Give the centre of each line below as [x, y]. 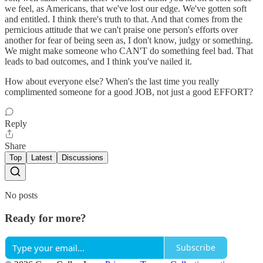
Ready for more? [45, 218]
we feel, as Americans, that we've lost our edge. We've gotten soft [126, 9]
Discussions [82, 158]
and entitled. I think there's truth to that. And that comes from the [124, 19]
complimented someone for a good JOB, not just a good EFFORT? [129, 92]
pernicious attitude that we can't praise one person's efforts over [121, 30]
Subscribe [196, 247]
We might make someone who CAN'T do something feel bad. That [129, 51]
